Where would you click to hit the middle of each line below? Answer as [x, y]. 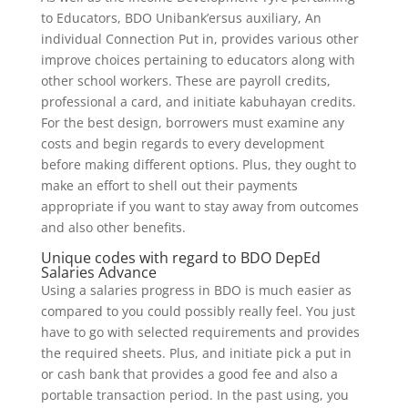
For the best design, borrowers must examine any [192, 122]
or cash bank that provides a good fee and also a [189, 374]
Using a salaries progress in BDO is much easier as [196, 290]
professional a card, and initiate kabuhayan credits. [198, 102]
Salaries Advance [98, 272]
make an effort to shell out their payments [169, 185]
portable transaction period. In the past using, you [194, 395]
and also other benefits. [113, 227]
